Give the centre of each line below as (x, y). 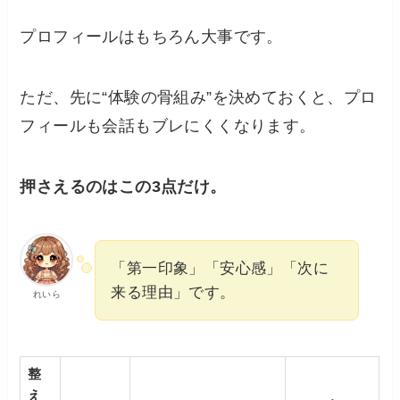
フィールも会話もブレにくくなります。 (168, 126)
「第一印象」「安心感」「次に (220, 268)
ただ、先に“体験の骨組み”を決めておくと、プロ (198, 98)
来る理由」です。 (173, 292)
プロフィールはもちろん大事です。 (151, 37)
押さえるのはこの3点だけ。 (123, 186)
